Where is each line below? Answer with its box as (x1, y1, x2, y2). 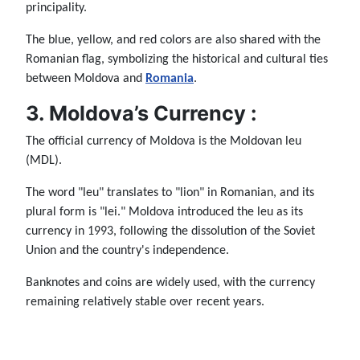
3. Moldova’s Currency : (26, 100, 257, 125)
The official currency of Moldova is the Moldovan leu (26, 134, 301, 148)
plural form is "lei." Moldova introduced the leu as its (26, 205, 303, 219)
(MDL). (26, 153, 62, 167)
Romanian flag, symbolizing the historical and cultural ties (26, 52, 328, 66)
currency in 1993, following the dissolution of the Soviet (26, 224, 315, 238)
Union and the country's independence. (26, 243, 229, 257)
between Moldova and (26, 72, 145, 85)
